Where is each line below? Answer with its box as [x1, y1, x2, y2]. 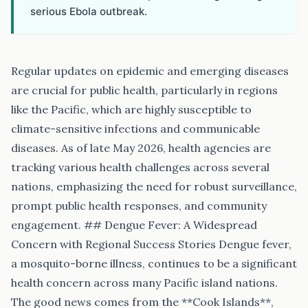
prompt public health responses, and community [11, 199, 267, 212]
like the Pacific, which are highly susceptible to [11, 102, 252, 116]
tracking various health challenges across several [11, 160, 269, 174]
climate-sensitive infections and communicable [11, 122, 260, 135]
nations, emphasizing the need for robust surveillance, [11, 179, 297, 193]
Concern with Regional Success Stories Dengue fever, [11, 237, 291, 251]
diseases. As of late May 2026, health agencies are [11, 141, 271, 155]
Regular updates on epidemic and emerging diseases [11, 64, 289, 78]
